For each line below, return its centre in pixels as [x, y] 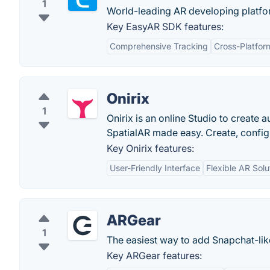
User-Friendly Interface [155, 168]
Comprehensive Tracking [159, 46]
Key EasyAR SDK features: [165, 27]
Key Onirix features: [150, 148]
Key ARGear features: [154, 256]
